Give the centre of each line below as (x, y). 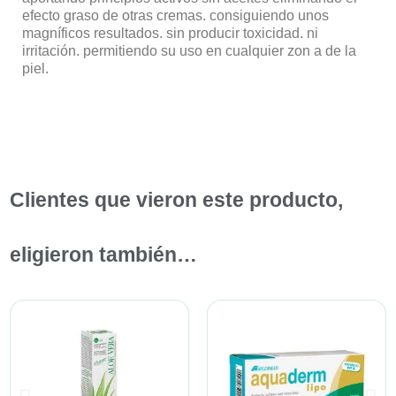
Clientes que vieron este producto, (176, 200)
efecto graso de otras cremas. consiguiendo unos (175, 16)
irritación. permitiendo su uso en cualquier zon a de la (189, 51)
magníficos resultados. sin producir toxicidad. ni (170, 34)
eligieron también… (103, 255)
